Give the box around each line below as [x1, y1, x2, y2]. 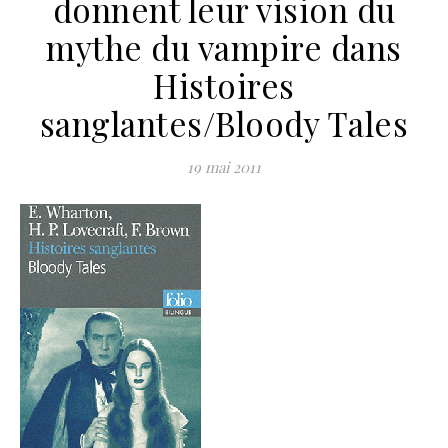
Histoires [153, 63, 295, 107]
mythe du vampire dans [46, 25, 402, 69]
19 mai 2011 [187, 157, 261, 177]
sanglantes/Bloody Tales [39, 101, 409, 145]
